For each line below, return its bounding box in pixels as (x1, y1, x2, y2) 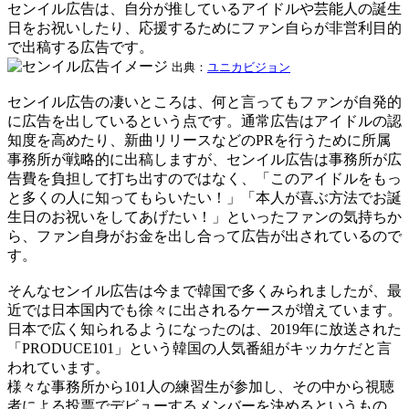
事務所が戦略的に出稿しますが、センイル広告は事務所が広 (7, 151, 402, 167)
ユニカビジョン (207, 59, 290, 74)
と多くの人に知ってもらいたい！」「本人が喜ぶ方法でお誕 (7, 189, 402, 205)
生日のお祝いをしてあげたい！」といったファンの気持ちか (7, 208, 402, 225)
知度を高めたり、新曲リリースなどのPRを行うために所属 (7, 131, 391, 148)
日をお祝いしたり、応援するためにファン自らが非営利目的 (7, 19, 402, 36)
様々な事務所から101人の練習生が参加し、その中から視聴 (7, 378, 394, 394)
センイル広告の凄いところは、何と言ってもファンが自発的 (7, 93, 402, 110)
